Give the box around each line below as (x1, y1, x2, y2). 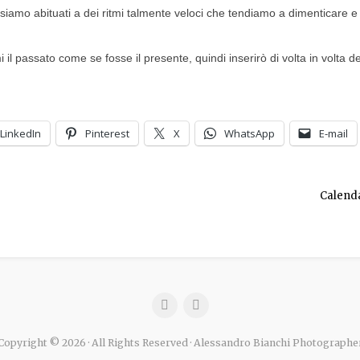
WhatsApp (223, 126, 275, 141)
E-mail (318, 126, 348, 141)
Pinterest (84, 126, 129, 141)
